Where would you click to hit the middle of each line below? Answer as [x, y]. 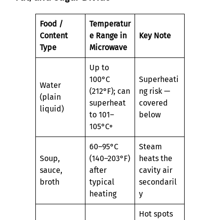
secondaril [158, 182]
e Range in [108, 35]
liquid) [52, 109]
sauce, [51, 170]
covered [153, 103]
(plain [50, 97]
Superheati [159, 79]
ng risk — [155, 91]
